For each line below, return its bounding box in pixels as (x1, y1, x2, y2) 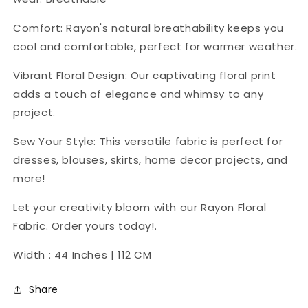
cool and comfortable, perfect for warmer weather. (13, 39, 298, 54)
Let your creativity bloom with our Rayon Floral (13, 200, 267, 215)
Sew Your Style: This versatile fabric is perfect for (13, 134, 283, 149)
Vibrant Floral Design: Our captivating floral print (13, 68, 276, 83)
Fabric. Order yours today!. (13, 219, 157, 234)
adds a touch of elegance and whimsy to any (13, 87, 264, 102)
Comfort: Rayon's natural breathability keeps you (13, 21, 284, 36)
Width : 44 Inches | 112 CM (13, 247, 152, 263)
